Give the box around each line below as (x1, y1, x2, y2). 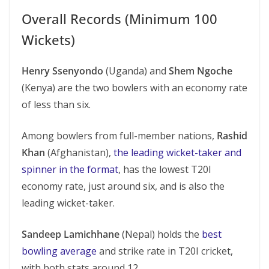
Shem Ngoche (169, 64, 232, 77)
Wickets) (22, 31, 75, 49)
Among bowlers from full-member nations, (22, 129, 217, 142)
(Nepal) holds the (119, 228, 202, 241)
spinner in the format (22, 163, 118, 176)
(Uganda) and (103, 64, 169, 77)
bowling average (22, 244, 97, 258)
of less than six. (22, 98, 91, 111)
